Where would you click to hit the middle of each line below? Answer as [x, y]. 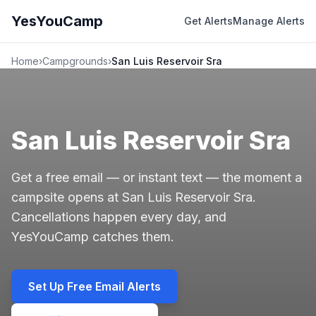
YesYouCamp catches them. [93, 237]
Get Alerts [208, 21]
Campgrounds [75, 61]
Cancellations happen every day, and [119, 217]
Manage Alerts [269, 21]
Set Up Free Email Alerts [95, 286]
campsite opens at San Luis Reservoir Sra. [134, 197]
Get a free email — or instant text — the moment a [157, 177]
